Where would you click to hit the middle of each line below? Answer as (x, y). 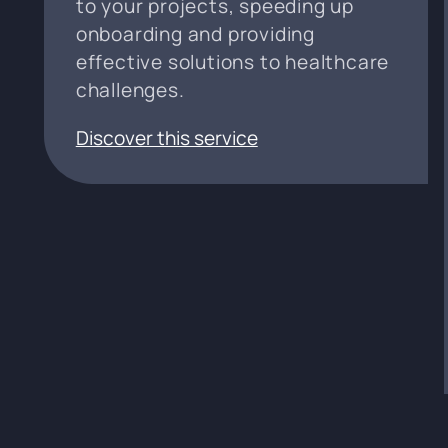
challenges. (130, 89)
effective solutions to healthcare (232, 61)
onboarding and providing (195, 33)
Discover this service (166, 137)
